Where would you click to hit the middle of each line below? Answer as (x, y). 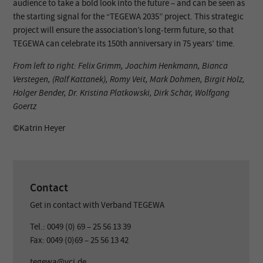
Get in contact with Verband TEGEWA (97, 205)
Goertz (25, 106)
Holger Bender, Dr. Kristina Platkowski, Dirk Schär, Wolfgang (122, 92)
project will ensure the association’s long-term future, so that (124, 30)
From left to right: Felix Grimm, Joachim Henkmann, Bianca (121, 65)
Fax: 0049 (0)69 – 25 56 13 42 (80, 240)
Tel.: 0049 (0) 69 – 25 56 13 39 (81, 226)
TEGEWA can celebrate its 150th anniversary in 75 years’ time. (124, 44)
